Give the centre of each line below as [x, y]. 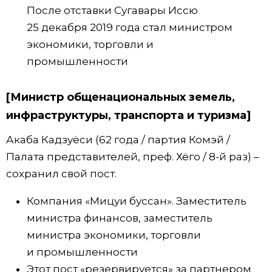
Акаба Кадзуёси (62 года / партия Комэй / [118, 140]
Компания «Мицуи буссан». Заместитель [137, 201]
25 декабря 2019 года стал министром [130, 28]
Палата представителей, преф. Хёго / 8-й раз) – [133, 157]
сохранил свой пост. [61, 174]
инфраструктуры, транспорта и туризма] [128, 116]
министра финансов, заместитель [120, 218]
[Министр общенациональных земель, [121, 97]
